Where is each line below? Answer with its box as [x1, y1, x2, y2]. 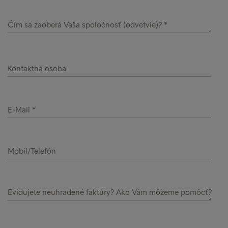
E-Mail [8, 105, 32, 115]
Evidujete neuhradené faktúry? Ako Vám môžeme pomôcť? [8, 187, 212, 197]
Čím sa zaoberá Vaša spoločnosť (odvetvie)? [8, 20, 164, 30]
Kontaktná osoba [8, 64, 66, 73]
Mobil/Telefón [8, 146, 56, 156]
